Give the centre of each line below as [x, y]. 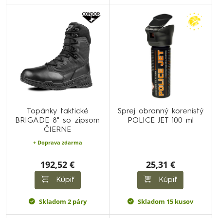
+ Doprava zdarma [57, 142]
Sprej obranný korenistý [161, 111]
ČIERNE [58, 130]
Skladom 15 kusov [166, 201]
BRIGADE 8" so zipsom [58, 120]
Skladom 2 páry [63, 201]
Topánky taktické [57, 111]
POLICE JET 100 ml [160, 120]
